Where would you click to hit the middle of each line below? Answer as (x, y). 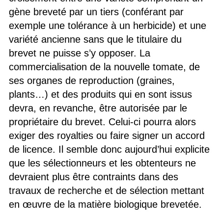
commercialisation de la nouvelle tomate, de (104, 67)
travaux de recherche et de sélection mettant (106, 190)
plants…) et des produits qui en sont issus (100, 94)
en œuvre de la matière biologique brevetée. (105, 204)
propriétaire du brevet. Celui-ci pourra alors (102, 122)
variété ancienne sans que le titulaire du (95, 39)
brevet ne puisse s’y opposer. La (79, 53)
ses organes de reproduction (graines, (92, 80)
